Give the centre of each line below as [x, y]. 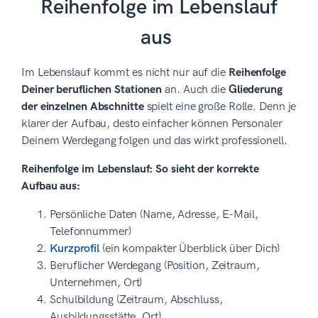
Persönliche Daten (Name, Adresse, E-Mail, [154, 214]
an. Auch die [195, 89]
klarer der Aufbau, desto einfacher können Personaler [152, 124]
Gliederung [255, 89]
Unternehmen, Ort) [96, 283]
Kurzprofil [75, 248]
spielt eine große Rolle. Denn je [220, 106]
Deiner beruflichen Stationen [92, 89]
